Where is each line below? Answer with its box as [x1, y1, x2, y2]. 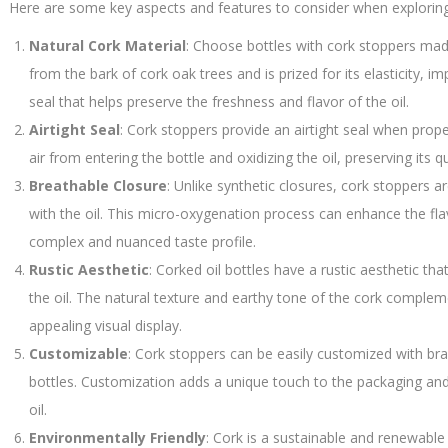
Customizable [29, 344, 128, 363]
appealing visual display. [29, 316, 182, 335]
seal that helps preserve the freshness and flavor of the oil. [29, 92, 409, 111]
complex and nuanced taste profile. [29, 232, 256, 251]
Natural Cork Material [29, 36, 186, 55]
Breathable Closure [29, 176, 167, 195]
